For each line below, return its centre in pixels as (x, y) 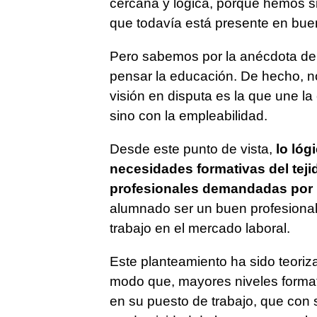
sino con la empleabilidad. (188, 116)
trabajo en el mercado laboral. (200, 229)
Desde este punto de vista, (192, 149)
